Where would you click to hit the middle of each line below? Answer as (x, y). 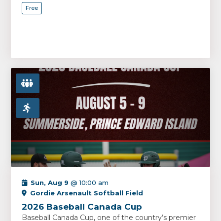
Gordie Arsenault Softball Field (87, 193)
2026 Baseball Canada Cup (82, 207)
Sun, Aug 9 (50, 183)
